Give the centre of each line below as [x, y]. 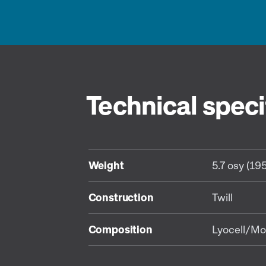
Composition [120, 229]
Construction [121, 197]
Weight [106, 165]
